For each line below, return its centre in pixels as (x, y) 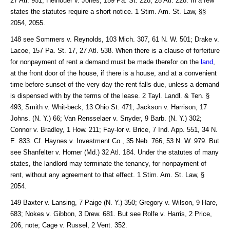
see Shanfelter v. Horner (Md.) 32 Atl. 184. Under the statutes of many (114, 152)
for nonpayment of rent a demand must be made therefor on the (106, 62)
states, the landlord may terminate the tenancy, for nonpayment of (108, 163)
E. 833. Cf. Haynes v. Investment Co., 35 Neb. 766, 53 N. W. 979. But (115, 141)
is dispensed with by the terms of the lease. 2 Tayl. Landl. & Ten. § (110, 95)
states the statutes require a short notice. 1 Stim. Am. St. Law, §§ (108, 11)
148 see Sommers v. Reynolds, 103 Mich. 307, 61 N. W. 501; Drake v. (115, 39)
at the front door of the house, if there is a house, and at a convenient (113, 73)
